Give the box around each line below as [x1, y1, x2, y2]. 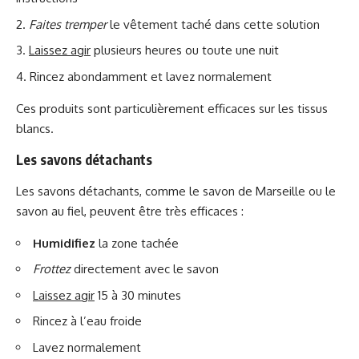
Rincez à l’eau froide [33, 313, 142, 329]
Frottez [33, 261, 71, 276]
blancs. [16, 120, 54, 136]
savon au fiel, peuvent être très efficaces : [16, 203, 244, 219]
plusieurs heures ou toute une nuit [91, 42, 279, 58]
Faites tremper [29, 16, 107, 32]
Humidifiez [33, 235, 95, 251]
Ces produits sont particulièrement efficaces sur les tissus [16, 100, 328, 116]
